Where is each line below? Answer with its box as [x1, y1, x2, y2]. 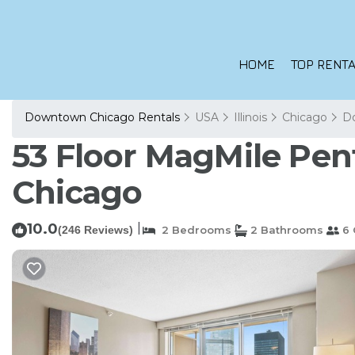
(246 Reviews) [58, 223, 133, 236]
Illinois [234, 110, 267, 124]
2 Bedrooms [155, 223, 231, 236]
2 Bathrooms [247, 223, 323, 236]
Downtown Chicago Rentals [25, 110, 183, 124]
